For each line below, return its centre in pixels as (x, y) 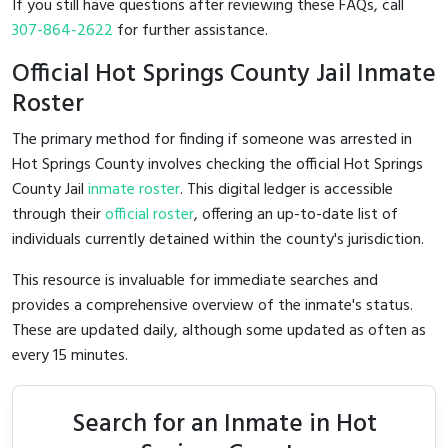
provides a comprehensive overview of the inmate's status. (212, 305)
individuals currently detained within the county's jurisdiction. (218, 239)
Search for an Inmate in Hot (224, 424)
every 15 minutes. (70, 355)
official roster (149, 214)
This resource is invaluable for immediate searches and (195, 280)
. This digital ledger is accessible (286, 189)
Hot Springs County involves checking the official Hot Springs (217, 164)
